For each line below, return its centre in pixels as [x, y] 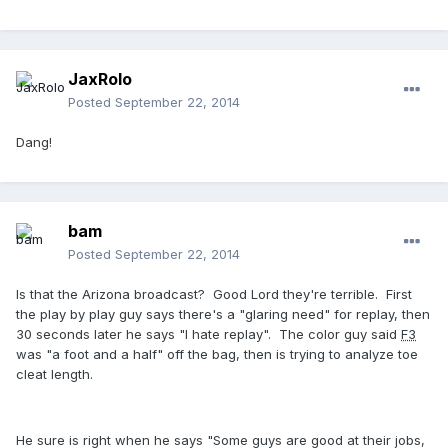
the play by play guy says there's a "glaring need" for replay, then [223, 314]
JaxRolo [100, 79]
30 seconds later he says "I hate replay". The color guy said [208, 334]
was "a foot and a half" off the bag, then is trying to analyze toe [217, 354]
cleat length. [56, 374]
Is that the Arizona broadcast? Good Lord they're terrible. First [214, 294]
